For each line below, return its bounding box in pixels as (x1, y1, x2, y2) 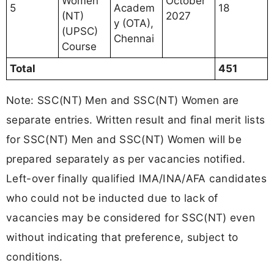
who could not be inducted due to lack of (6, 191, 218, 204)
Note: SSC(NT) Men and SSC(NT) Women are (6, 93, 239, 106)
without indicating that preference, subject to (6, 230, 239, 243)
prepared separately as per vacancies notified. (6, 152, 246, 165)
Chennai (114, 32, 154, 45)
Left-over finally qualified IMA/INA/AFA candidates (6, 171, 267, 185)
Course (62, 40, 97, 53)
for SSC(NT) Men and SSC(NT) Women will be (6, 132, 242, 146)
